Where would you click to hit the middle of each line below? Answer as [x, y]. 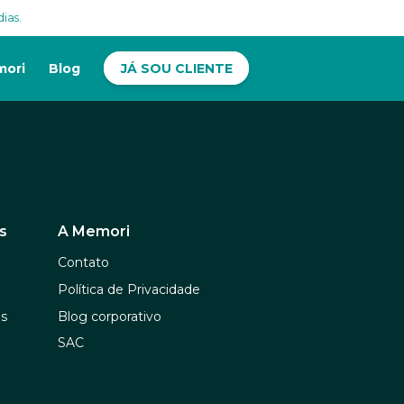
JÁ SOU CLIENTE [176, 68]
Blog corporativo [110, 316]
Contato [83, 263]
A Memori [94, 231]
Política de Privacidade [129, 289]
